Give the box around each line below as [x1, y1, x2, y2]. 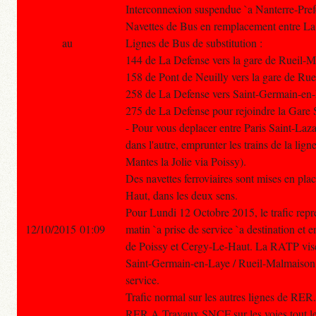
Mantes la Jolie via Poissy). [126, 154, 246, 169]
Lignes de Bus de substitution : [126, 35, 262, 51]
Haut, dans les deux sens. [126, 188, 238, 203]
